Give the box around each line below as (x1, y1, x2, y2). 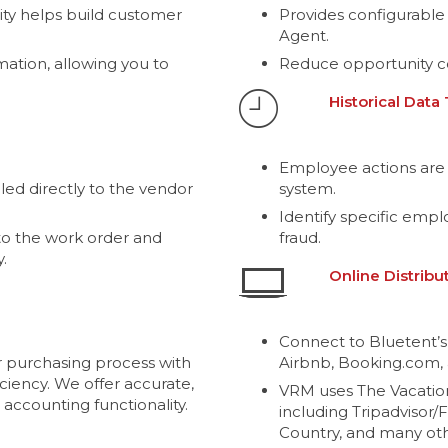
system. (279, 178, 336, 198)
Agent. (279, 25, 329, 45)
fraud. (279, 227, 321, 247)
